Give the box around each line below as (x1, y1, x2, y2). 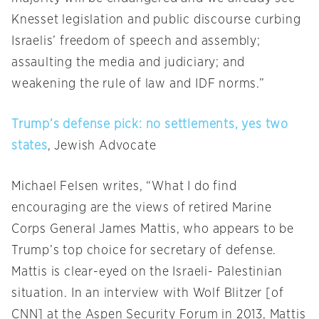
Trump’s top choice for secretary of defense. (11, 244, 277, 258)
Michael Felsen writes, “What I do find (11, 180, 237, 194)
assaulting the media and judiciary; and (11, 56, 246, 70)
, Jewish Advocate (47, 140, 157, 153)
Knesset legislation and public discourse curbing (11, 14, 301, 27)
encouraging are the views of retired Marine (11, 202, 272, 215)
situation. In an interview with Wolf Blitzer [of (11, 287, 284, 300)
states (11, 140, 48, 153)
